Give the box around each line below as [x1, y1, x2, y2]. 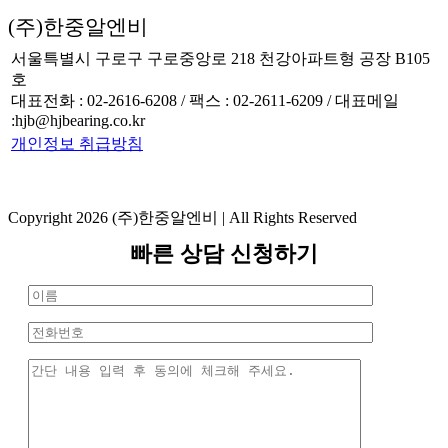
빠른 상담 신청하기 [130, 241, 318, 266]
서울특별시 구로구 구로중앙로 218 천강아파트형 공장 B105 [11, 50, 430, 67]
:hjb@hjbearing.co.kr [11, 112, 145, 129]
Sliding [7, 256, 52, 273]
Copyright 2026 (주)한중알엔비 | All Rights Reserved [8, 209, 357, 226]
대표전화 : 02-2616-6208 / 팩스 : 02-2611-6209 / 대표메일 [11, 92, 399, 109]
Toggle [7, 238, 51, 255]
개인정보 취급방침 [11, 135, 143, 152]
